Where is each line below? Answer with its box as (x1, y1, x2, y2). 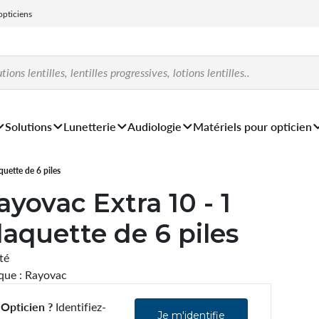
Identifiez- (52, 298, 106, 314)
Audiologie (127, 118, 182, 134)
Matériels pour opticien (193, 118, 312, 134)
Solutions (5, 118, 52, 134)
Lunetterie (63, 118, 116, 134)
